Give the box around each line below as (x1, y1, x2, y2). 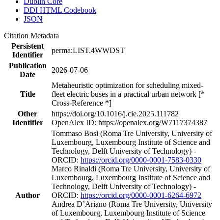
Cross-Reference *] (52, 98, 111, 107)
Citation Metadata (4, 31, 63, 40)
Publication (8, 61, 47, 70)
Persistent (11, 41, 44, 50)
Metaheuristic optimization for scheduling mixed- (52, 81, 203, 89)
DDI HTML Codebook (24, 5, 96, 14)
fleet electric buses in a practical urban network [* (52, 89, 205, 98)
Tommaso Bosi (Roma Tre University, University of (52, 129, 212, 137)
